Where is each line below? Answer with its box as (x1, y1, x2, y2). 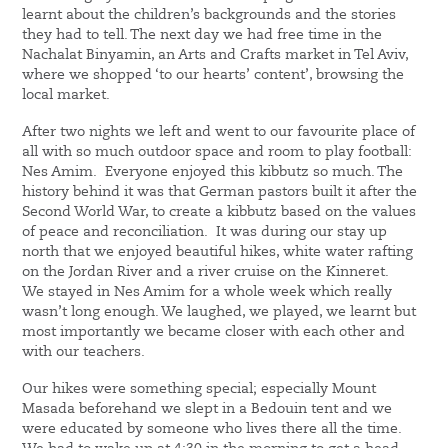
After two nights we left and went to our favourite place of (22, 125, 416, 140)
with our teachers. (22, 345, 146, 360)
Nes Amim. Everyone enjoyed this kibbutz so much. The (22, 165, 404, 180)
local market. (22, 88, 111, 103)
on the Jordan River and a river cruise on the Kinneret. (22, 265, 390, 280)
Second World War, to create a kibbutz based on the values (22, 205, 417, 220)
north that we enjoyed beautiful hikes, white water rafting (22, 245, 414, 260)
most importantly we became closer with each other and (22, 325, 406, 340)
